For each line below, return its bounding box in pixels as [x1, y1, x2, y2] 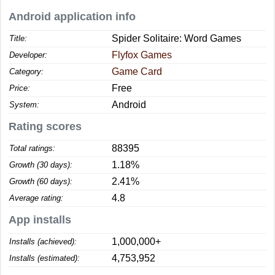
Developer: [9, 50, 47, 60]
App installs [9, 214, 71, 226]
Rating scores [9, 120, 82, 133]
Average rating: [9, 193, 63, 203]
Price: [9, 83, 30, 93]
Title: [9, 34, 27, 43]
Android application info [9, 10, 136, 23]
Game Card [112, 66, 162, 77]
